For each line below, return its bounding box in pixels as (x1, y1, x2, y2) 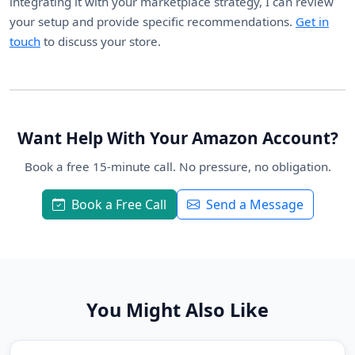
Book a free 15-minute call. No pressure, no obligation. (24, 158, 331, 174)
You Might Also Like (86, 297, 269, 323)
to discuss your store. (40, 33, 161, 49)
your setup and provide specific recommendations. (10, 13, 296, 29)
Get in (296, 13, 329, 29)
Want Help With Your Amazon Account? (17, 127, 338, 149)
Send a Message (205, 196, 303, 213)
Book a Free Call (71, 196, 166, 213)
